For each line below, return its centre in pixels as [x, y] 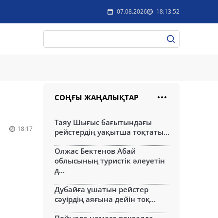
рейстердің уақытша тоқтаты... [112, 132]
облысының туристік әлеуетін [110, 161]
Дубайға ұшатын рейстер [101, 189]
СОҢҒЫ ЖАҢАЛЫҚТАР [96, 97]
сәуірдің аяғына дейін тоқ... [105, 199]
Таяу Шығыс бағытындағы [103, 122]
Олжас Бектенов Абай [95, 151]
